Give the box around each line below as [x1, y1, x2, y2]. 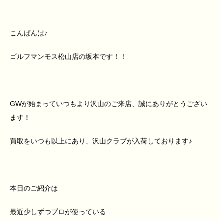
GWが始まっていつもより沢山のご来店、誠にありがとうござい [10, 100, 207, 108]
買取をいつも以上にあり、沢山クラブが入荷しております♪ [10, 137, 192, 145]
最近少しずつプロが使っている [10, 208, 106, 216]
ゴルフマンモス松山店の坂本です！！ [10, 53, 127, 61]
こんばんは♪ [10, 29, 48, 37]
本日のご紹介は [10, 184, 58, 192]
